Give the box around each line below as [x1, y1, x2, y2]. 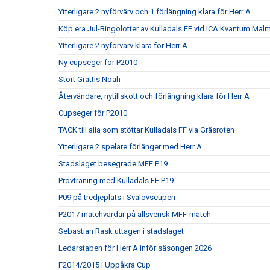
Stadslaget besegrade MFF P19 [58, 159, 168, 168]
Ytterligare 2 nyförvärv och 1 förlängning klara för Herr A [58, 7, 251, 16]
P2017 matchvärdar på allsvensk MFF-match [58, 210, 211, 219]
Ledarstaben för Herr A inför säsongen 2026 [58, 243, 212, 253]
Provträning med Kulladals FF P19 [58, 176, 174, 185]
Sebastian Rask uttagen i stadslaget [58, 227, 184, 236]
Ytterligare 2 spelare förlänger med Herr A [58, 142, 202, 151]
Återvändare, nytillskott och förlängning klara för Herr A [58, 92, 250, 101]
